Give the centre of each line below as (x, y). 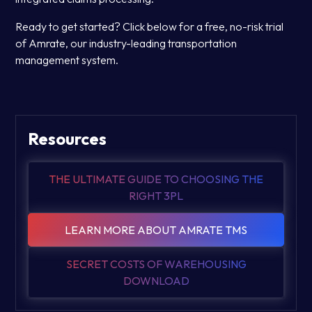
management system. (67, 60)
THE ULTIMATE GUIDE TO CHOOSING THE (156, 179)
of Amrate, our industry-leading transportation (126, 44)
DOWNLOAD (156, 281)
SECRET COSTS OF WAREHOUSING (156, 264)
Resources (68, 139)
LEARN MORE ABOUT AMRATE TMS (156, 230)
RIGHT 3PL (156, 196)
